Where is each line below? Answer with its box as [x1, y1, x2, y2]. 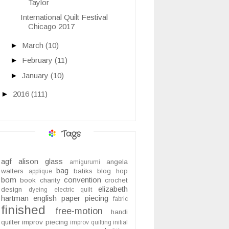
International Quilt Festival [20, 13, 108, 22]
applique [28, 168, 52, 175]
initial [113, 219, 128, 226]
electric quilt [54, 186, 92, 194]
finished [1, 203, 45, 217]
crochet [105, 176, 128, 185]
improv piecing [22, 218, 68, 226]
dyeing [29, 186, 48, 194]
